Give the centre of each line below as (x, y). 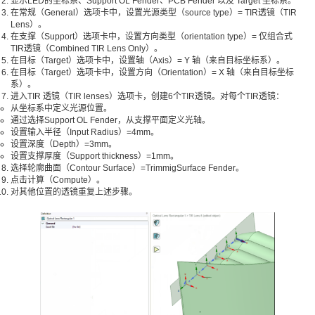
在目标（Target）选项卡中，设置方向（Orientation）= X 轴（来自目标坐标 (152, 72)
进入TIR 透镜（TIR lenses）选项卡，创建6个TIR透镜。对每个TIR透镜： (147, 96)
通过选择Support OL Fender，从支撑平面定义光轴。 (110, 120)
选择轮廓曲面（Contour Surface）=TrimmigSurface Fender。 (127, 168)
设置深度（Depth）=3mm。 (64, 144)
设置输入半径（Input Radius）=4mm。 (85, 132)
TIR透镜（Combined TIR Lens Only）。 (86, 48)
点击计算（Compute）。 (58, 180)
